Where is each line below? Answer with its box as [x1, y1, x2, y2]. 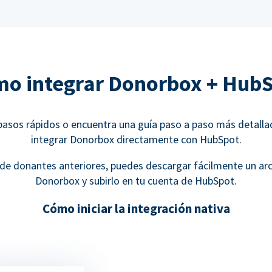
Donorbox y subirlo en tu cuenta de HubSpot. [35, 174, 237, 188]
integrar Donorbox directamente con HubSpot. [30, 132, 242, 147]
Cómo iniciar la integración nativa [42, 200, 230, 217]
